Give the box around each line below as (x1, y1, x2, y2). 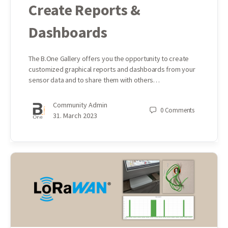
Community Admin (53, 100, 107, 110)
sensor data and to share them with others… (28, 75, 160, 85)
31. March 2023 (53, 111, 97, 121)
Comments (164, 106, 194, 115)
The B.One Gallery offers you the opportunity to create (28, 54, 189, 64)
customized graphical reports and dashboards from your (28, 65, 195, 74)
